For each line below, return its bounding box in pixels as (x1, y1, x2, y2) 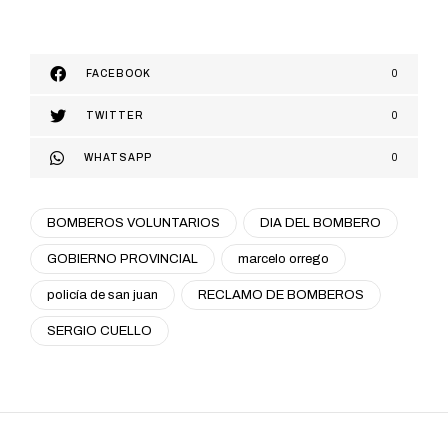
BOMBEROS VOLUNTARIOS (47, 216, 220, 231)
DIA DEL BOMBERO (260, 216, 381, 231)
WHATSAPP (84, 152, 152, 164)
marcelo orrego (238, 252, 329, 267)
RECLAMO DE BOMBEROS (198, 288, 364, 303)
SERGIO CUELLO (47, 324, 152, 339)
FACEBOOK (86, 68, 151, 80)
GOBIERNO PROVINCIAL (47, 252, 198, 267)
